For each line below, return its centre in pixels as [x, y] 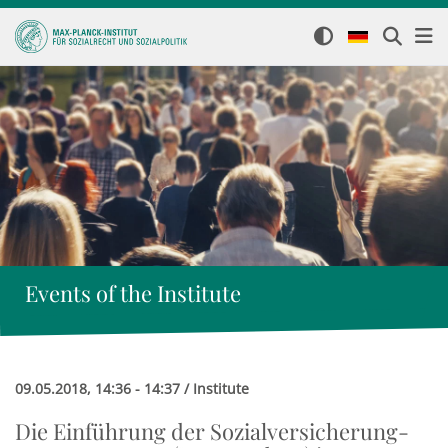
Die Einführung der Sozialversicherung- [212, 431]
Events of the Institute [133, 293]
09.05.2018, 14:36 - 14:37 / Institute [132, 388]
